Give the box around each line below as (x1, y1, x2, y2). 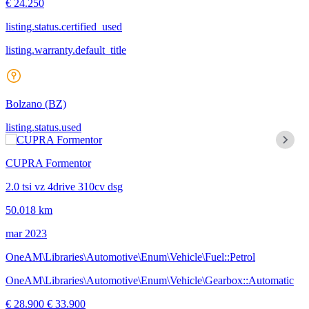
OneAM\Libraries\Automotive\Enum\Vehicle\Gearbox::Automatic (6, 274, 294, 286)
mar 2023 (6, 227, 47, 239)
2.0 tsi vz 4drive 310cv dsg (6, 180, 123, 192)
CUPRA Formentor (6, 157, 91, 169)
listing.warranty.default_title (6, 43, 126, 56)
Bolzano (6, 97, 45, 110)
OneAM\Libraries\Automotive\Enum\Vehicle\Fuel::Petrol (6, 250, 255, 263)
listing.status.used (6, 121, 81, 133)
